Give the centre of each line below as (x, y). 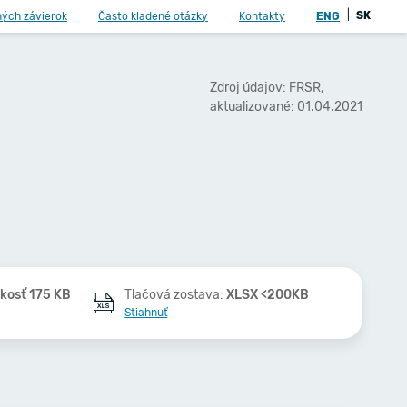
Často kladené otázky (153, 16)
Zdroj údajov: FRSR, (267, 87)
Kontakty (262, 16)
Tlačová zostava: (176, 295)
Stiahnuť (146, 313)
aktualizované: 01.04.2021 (286, 106)
